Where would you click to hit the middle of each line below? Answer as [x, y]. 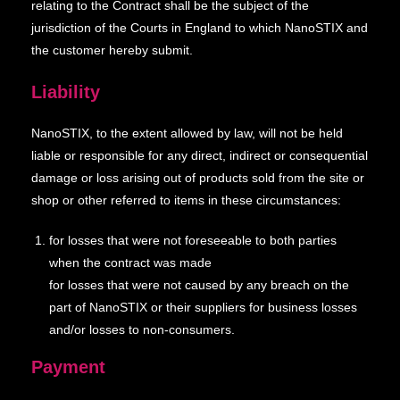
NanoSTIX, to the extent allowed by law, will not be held [187, 133]
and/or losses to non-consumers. [142, 329]
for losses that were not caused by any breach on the [199, 285]
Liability [66, 92]
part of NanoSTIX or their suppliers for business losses [203, 307]
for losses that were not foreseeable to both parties [193, 240]
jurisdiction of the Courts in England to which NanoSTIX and [200, 28]
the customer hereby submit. [112, 50]
